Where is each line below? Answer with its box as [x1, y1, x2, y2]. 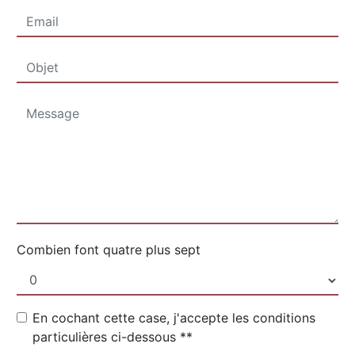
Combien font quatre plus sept [17, 242, 200, 258]
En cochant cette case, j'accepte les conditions [32, 310, 315, 326]
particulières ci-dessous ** [32, 329, 193, 345]
